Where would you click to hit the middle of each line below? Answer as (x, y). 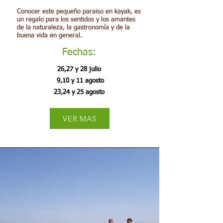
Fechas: (79, 52)
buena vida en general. (50, 36)
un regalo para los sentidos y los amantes (76, 20)
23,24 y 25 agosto (79, 92)
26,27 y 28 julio (79, 69)
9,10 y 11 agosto (79, 81)
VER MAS (80, 118)
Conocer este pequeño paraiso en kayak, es (79, 12)
